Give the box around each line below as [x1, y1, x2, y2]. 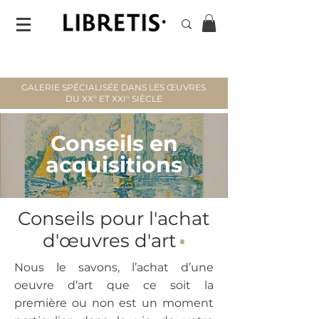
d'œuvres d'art [42, 229, 177, 252]
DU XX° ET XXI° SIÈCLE [65, 93, 162, 104]
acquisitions [46, 152, 182, 178]
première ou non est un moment [14, 296, 214, 310]
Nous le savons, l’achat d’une [14, 261, 214, 274]
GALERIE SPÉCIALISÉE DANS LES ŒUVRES [21, 82, 206, 93]
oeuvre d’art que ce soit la [14, 278, 214, 292]
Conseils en [50, 130, 178, 157]
